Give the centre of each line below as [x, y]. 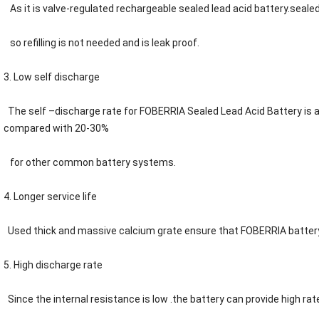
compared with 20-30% [56, 129]
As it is [23, 9]
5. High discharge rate [54, 265]
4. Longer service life [50, 197]
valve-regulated [79, 9]
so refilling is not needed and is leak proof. [101, 43]
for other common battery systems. [90, 163]
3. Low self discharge [52, 77]
